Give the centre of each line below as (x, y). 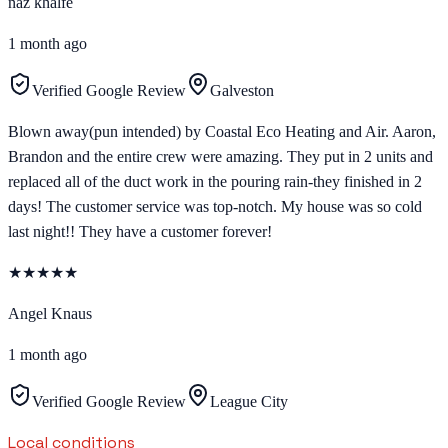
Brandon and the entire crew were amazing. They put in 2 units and (220, 157)
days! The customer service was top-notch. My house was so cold (215, 207)
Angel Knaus (50, 314)
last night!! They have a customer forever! (140, 232)
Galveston (242, 91)
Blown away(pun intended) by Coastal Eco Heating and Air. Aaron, (222, 132)
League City (249, 402)
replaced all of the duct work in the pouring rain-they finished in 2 (215, 182)
